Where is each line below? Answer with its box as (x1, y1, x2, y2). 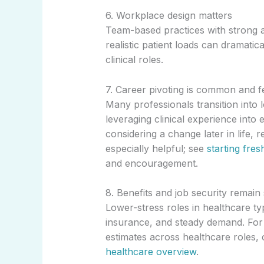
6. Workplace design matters (105, 9, 232, 22)
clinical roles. (105, 54, 163, 66)
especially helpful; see (105, 142, 207, 154)
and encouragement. (105, 157, 198, 169)
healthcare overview (105, 246, 196, 258)
